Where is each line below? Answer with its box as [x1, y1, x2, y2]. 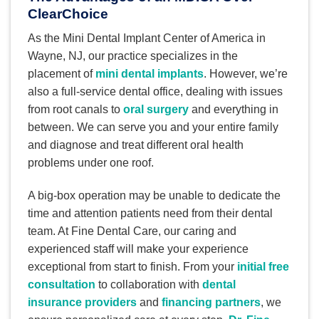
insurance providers [28, 296, 137, 308]
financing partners [162, 296, 261, 308]
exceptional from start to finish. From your [28, 260, 237, 273]
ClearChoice [28, 6, 108, 21]
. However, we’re [204, 68, 288, 80]
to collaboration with [95, 278, 202, 291]
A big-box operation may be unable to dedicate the [28, 189, 281, 202]
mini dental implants [95, 68, 204, 80]
